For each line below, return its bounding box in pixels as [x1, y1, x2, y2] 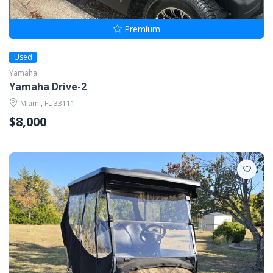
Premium [124, 23, 160, 35]
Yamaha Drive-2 [9, 79, 87, 93]
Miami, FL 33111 [20, 97, 75, 108]
